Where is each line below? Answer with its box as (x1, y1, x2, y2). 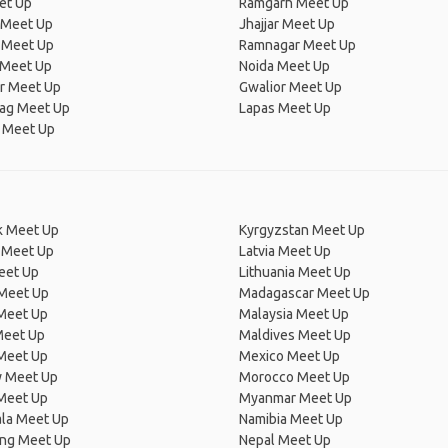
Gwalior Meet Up (239, 79, 342, 95)
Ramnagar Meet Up (239, 37, 356, 53)
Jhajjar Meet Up (239, 16, 335, 32)
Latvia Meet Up (239, 243, 331, 259)
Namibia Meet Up (239, 411, 343, 427)
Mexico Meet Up (239, 348, 340, 364)
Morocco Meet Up (239, 369, 350, 385)
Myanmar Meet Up (239, 390, 352, 406)
